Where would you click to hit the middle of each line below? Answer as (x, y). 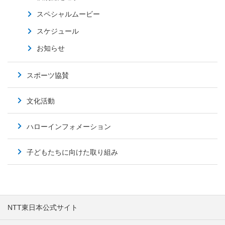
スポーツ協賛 (48, 76)
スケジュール (58, 31)
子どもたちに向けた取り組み (72, 152)
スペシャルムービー (68, 14)
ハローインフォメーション (69, 127)
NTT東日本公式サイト (43, 208)
